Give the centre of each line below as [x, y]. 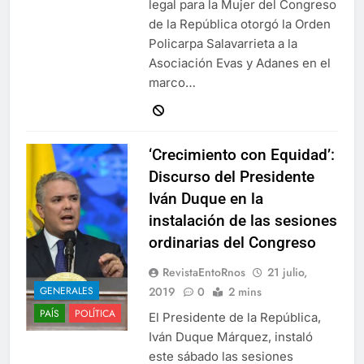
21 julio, [287, 273]
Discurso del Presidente [231, 177]
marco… [172, 83]
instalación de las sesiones [243, 221]
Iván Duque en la [206, 199]
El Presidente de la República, [234, 318]
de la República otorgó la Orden [239, 24]
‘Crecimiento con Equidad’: [241, 155]
